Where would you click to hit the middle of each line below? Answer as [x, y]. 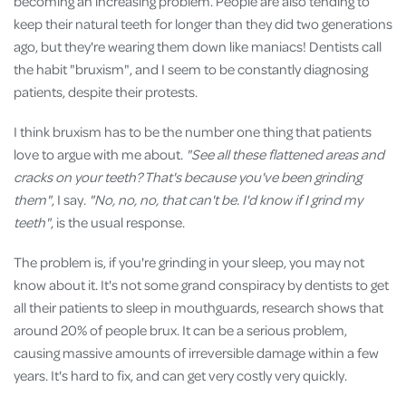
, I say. [70, 200]
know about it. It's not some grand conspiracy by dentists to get [201, 285]
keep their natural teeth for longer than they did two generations [203, 24]
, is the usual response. [118, 222]
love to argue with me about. [98, 155]
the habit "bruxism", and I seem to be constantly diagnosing [191, 69]
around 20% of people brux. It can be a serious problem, [180, 330]
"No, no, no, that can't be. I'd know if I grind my [226, 200]
